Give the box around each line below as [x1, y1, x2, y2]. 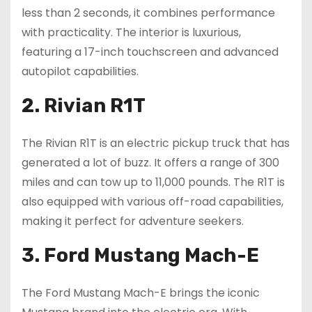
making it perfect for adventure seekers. [22, 213, 244, 230]
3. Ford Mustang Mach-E [22, 244, 259, 267]
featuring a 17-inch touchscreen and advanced [22, 44, 279, 61]
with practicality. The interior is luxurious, [22, 24, 241, 41]
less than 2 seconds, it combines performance [22, 5, 275, 22]
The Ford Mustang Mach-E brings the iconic [22, 285, 260, 302]
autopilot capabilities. [22, 63, 139, 80]
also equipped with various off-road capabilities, [22, 194, 283, 210]
